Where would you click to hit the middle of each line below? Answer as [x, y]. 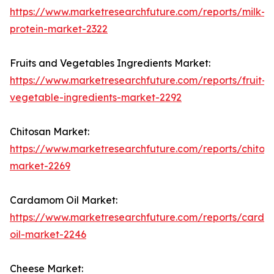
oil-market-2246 [48, 235]
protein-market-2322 [59, 29]
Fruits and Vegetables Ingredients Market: [110, 63]
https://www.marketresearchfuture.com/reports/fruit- [138, 80]
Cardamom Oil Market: [64, 200]
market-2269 [40, 166]
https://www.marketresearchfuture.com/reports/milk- [138, 12]
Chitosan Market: [50, 132]
